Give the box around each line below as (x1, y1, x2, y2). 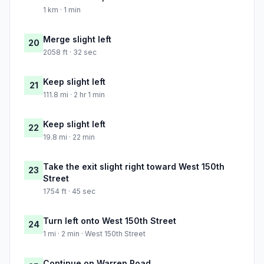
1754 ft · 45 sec (43, 187, 95, 196)
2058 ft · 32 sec (43, 48, 97, 57)
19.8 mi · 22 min (43, 133, 95, 142)
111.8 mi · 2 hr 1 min (43, 90, 105, 100)
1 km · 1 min (43, 5, 81, 15)
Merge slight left (43, 34, 111, 45)
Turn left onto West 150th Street (43, 216, 176, 226)
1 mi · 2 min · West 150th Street (43, 229, 146, 239)
